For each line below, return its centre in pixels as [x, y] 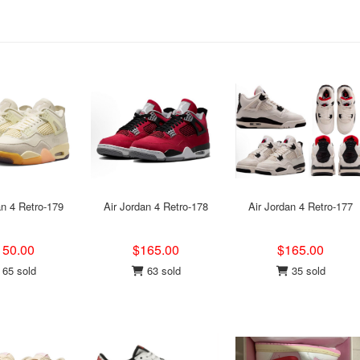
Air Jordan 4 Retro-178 [156, 206]
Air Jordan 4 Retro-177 [301, 206]
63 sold [162, 270]
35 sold [307, 270]
